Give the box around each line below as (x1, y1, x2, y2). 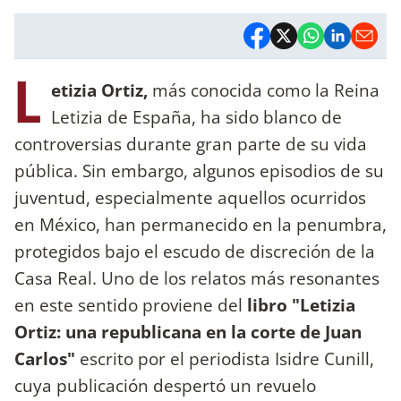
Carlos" (14, 346, 80, 371)
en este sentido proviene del (14, 292, 247, 317)
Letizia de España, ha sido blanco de (51, 104, 342, 129)
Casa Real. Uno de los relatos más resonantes (14, 265, 380, 290)
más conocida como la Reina (152, 77, 380, 102)
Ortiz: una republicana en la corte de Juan (14, 319, 362, 344)
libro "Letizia (247, 292, 355, 317)
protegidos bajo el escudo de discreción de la (14, 238, 375, 263)
